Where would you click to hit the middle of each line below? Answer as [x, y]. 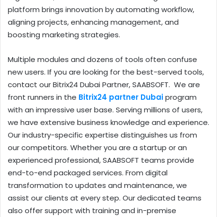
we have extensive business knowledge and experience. [108, 123]
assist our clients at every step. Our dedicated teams [105, 198]
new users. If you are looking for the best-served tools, [106, 72]
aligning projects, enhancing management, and [93, 22]
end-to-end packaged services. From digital [88, 173]
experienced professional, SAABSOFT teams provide [101, 160]
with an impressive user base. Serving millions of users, [105, 110]
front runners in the [43, 97]
